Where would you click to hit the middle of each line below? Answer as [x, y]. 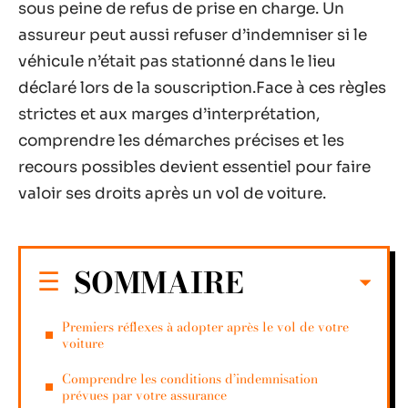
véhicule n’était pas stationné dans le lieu [177, 61]
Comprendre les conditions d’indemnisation [190, 378]
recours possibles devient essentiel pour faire [194, 167]
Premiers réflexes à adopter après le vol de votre [205, 326]
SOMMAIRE [159, 282]
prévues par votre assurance [144, 395]
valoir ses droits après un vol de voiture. [172, 194]
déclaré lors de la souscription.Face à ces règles [202, 88]
